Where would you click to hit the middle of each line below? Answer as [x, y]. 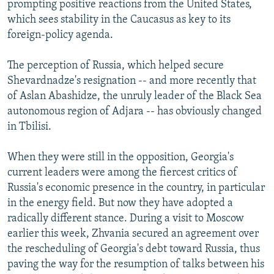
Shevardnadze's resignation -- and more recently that [132, 81]
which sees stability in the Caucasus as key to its [119, 20]
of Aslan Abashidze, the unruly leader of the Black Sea [135, 96]
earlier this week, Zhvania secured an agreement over [133, 234]
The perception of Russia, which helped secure [116, 65]
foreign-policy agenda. [60, 35]
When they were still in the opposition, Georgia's [120, 157]
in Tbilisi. [29, 127]
